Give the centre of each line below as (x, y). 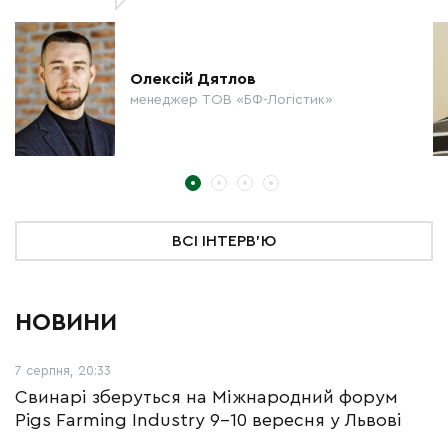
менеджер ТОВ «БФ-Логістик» (231, 100)
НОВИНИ (66, 323)
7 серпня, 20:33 (63, 371)
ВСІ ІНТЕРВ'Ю (224, 241)
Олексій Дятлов (193, 79)
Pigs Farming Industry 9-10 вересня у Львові (208, 420)
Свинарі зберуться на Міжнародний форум (206, 397)
